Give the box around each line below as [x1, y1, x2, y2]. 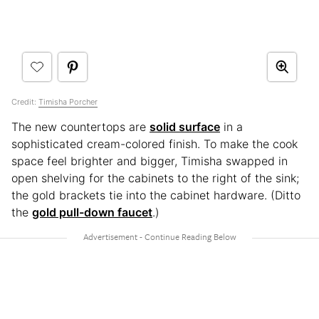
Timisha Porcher [38, 96, 98, 107]
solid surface [150, 119, 220, 134]
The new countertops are [11, 119, 150, 134]
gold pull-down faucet [32, 204, 152, 219]
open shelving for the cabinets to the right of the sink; [11, 170, 299, 185]
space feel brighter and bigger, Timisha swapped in [11, 153, 288, 168]
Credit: [11, 96, 38, 107]
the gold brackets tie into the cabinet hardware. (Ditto [11, 187, 300, 202]
